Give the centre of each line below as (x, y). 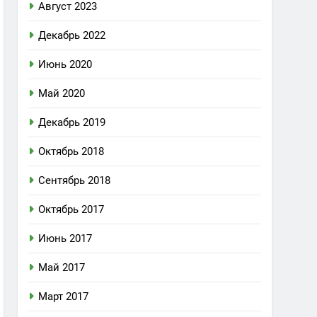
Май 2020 (62, 93)
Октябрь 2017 (71, 209)
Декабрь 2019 (72, 122)
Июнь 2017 (65, 238)
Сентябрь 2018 (75, 180)
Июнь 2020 (65, 64)
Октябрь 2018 (71, 151)
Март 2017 (64, 296)
